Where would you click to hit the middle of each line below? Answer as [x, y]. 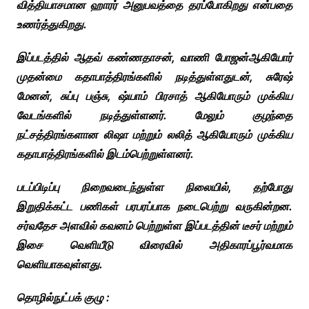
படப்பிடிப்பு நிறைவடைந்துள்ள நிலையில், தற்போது [154, 187]
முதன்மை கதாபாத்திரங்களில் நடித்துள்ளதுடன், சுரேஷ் [154, 77]
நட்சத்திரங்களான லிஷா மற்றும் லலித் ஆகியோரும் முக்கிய [154, 135]
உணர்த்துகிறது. [51, 24]
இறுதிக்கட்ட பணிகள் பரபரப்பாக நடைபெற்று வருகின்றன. [154, 207]
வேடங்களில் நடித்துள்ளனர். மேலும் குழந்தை [154, 116]
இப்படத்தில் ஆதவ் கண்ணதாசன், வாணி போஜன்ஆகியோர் [154, 58]
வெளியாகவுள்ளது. [59, 265]
